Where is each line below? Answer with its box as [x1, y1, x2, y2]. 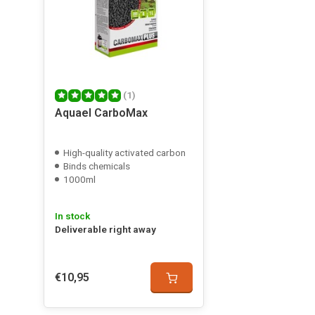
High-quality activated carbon [63, 147, 186, 158]
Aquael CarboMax [55, 106, 148, 120]
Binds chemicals [63, 160, 130, 172]
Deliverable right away [55, 224, 156, 235]
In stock [55, 210, 90, 221]
